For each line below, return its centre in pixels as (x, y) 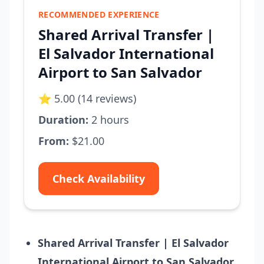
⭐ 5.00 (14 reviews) (87, 98)
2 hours (109, 120)
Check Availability (99, 179)
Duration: (63, 120)
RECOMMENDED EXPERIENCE (99, 14)
